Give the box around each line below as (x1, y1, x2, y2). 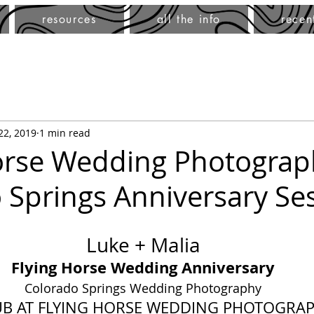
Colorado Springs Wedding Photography (25, 280, 261, 296)
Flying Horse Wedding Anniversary (11, 257, 275, 278)
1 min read (39, 125, 90, 139)
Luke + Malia (86, 232, 200, 258)
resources (42, 12, 97, 27)
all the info (156, 12, 221, 27)
